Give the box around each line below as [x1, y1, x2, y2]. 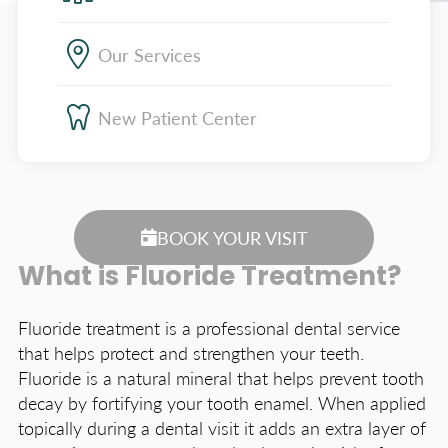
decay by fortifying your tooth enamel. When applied [18, 390, 426, 415]
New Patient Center [98, 104, 257, 130]
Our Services [98, 41, 201, 67]
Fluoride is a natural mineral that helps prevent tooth [18, 365, 424, 390]
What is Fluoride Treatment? [18, 265, 401, 292]
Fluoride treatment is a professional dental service [18, 315, 400, 340]
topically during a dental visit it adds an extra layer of [18, 415, 426, 440]
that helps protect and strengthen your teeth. [18, 340, 364, 365]
